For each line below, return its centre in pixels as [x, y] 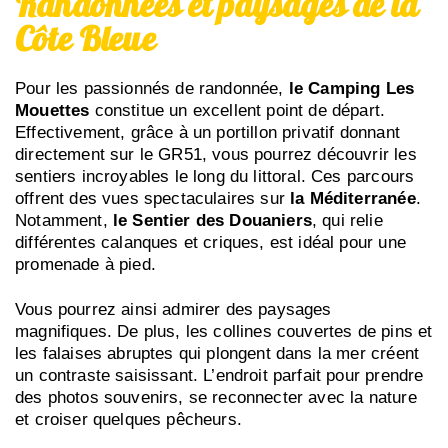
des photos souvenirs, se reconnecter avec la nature [216, 398]
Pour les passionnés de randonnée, [152, 89]
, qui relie [347, 221]
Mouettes [52, 111]
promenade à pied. [85, 265]
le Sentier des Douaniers [212, 221]
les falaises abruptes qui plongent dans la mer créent [217, 354]
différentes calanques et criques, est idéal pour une [210, 243]
